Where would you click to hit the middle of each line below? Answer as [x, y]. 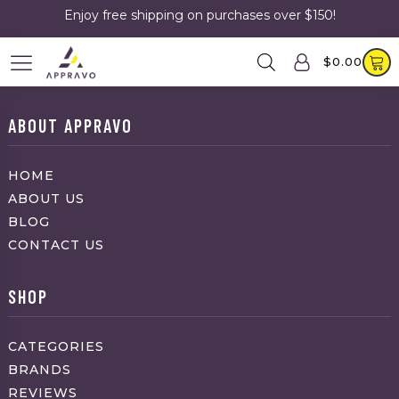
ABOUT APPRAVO [70, 126]
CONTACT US [56, 245]
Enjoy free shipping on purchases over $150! [199, 15]
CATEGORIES [56, 346]
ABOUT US [46, 199]
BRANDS [39, 369]
